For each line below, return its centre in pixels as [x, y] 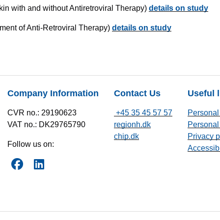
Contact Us [137, 93]
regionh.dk [132, 124]
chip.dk [126, 136]
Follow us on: [31, 144]
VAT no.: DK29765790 [46, 124]
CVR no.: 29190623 [42, 113]
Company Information [53, 93]
